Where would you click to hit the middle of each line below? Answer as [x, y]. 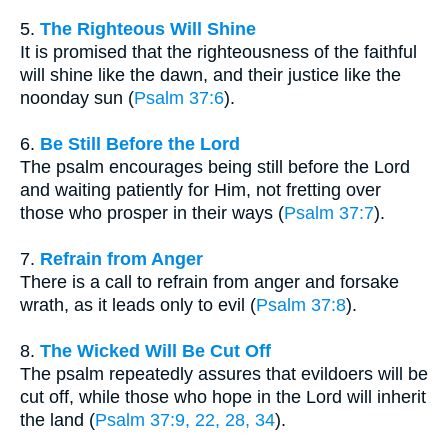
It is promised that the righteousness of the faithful [218, 52]
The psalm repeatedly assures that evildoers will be [224, 374]
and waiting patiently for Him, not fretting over [200, 190]
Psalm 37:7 [329, 213]
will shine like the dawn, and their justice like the [210, 75]
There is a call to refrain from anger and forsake [209, 282]
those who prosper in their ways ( [152, 213]
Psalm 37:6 [179, 98]
